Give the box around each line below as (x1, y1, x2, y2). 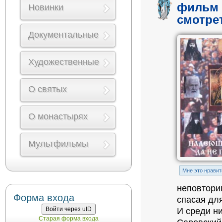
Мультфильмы (28, 139, 88, 149)
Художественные (28, 57, 99, 67)
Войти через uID (46, 206, 92, 213)
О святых (28, 84, 67, 94)
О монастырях (28, 111, 88, 121)
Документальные (28, 30, 99, 40)
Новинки (28, 2, 63, 12)
